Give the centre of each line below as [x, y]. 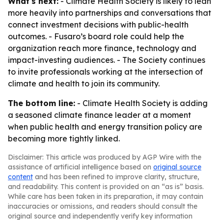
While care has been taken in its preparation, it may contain [106, 196]
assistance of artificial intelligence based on [81, 167]
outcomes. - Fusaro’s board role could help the [96, 36]
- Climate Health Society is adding [141, 103]
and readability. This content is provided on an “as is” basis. [106, 187]
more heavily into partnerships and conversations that [110, 13]
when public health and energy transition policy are [105, 127]
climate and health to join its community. [84, 83]
